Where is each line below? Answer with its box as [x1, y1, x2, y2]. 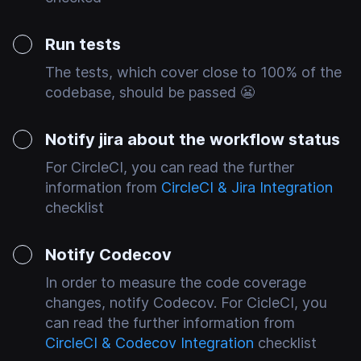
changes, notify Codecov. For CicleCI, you [45, 294, 327, 311]
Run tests [45, 35, 121, 54]
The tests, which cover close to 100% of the [45, 64, 342, 81]
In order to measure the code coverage [45, 274, 306, 291]
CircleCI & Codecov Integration [45, 334, 254, 351]
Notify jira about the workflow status [45, 130, 340, 149]
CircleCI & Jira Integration [161, 179, 333, 196]
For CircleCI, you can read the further [45, 159, 294, 176]
